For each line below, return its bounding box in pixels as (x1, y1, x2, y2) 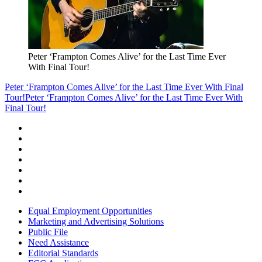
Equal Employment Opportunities (28, 206, 152, 216)
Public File (28, 227, 68, 237)
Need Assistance (28, 237, 89, 248)
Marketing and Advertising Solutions (28, 216, 164, 227)
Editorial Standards (28, 248, 98, 258)
